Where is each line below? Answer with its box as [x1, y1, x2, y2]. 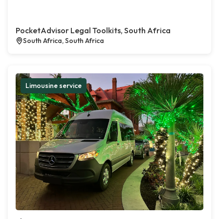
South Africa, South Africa [23, 36, 104, 45]
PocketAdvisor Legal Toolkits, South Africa [16, 25, 171, 35]
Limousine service [25, 81, 82, 90]
